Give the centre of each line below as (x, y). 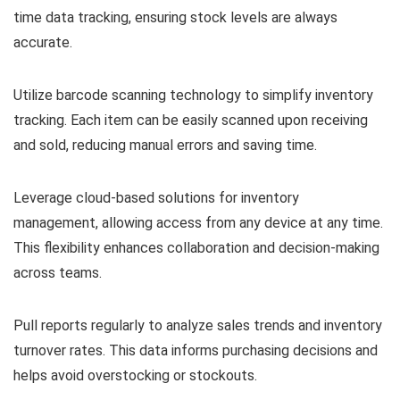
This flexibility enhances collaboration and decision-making (196, 247)
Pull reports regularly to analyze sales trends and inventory (198, 325)
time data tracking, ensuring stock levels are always (175, 17)
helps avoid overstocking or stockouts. (135, 375)
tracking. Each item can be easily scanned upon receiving (191, 120)
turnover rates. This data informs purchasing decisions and (196, 350)
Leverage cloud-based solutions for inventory (156, 197)
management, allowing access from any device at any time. (198, 222)
